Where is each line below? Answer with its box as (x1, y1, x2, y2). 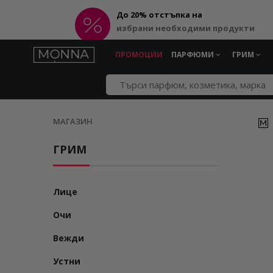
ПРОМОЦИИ (115, 49, 163, 60)
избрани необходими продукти (116, 23, 255, 34)
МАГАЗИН (53, 116, 93, 127)
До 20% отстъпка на (116, 9, 202, 20)
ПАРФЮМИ (171, 49, 216, 60)
